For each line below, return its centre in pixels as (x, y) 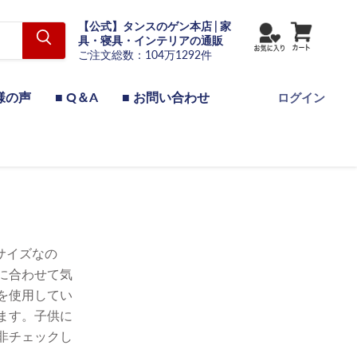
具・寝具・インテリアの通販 (151, 41)
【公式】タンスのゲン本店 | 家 (155, 26)
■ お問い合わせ (166, 96)
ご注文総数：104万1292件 (145, 55)
